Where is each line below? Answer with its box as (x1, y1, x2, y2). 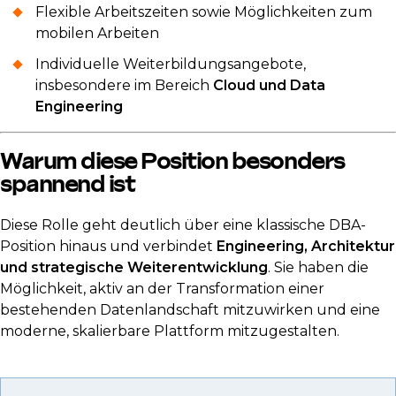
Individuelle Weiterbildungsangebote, (35, 56, 306, 73)
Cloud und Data (213, 77, 325, 95)
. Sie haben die (268, 259, 369, 277)
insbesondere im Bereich (35, 77, 213, 95)
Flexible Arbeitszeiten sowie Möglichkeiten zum (35, 4, 372, 21)
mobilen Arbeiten (35, 25, 159, 42)
